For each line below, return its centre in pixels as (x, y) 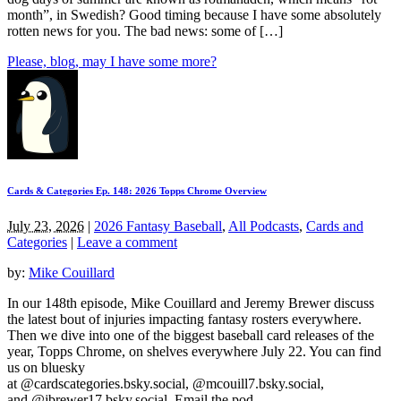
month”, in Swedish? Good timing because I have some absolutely (194, 14)
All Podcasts (264, 226)
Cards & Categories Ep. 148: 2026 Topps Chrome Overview (137, 190)
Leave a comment (127, 242)
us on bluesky (46, 367)
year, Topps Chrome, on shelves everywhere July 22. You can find (194, 351)
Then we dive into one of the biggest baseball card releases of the (191, 335)
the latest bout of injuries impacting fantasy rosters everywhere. (184, 319)
